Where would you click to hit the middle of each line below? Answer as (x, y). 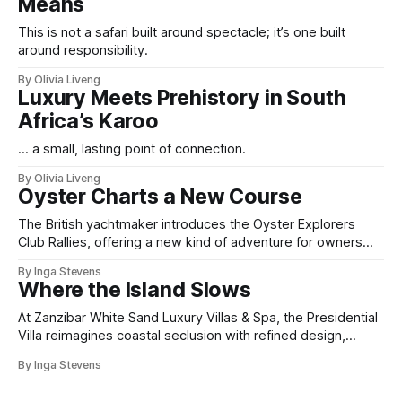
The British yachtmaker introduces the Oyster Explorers (187, 224)
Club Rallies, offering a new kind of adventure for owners (190, 242)
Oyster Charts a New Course (160, 196)
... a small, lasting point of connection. (132, 149)
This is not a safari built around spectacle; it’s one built (182, 32)
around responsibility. (83, 50)
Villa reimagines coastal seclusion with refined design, (182, 335)
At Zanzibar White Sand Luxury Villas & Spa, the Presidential (198, 317)
